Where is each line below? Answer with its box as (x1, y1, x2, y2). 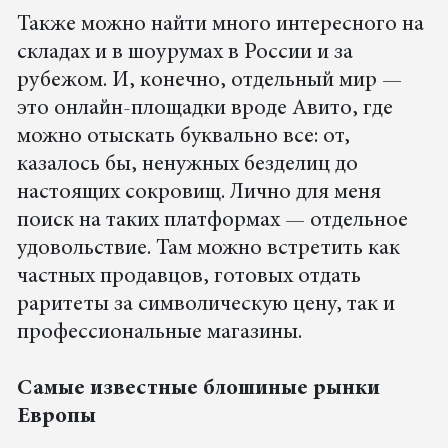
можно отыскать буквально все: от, (16, 126, 350, 149)
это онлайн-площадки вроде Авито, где (16, 98, 393, 121)
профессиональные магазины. (16, 322, 302, 345)
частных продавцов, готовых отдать (16, 266, 361, 289)
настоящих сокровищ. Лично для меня (16, 182, 381, 205)
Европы (16, 406, 96, 429)
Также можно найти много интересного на (16, 14, 424, 37)
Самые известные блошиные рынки (16, 378, 380, 401)
